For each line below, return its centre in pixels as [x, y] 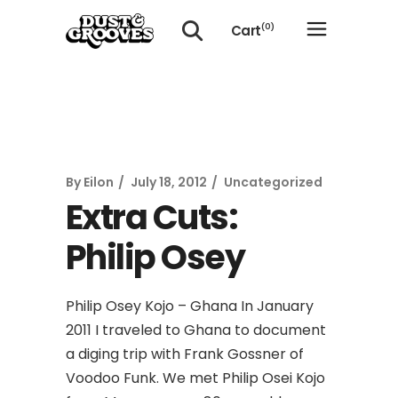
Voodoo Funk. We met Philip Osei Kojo [195, 378]
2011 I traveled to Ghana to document [196, 330]
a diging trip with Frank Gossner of [185, 354]
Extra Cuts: [152, 217]
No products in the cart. [102, 83]
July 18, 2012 [169, 182]
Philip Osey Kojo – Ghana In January [190, 306]
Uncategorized [273, 182]
